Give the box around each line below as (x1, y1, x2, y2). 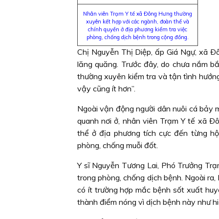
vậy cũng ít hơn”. (77, 84, 135, 93)
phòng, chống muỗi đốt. (77, 140, 158, 150)
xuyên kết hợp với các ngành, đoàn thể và (86, 18, 189, 25)
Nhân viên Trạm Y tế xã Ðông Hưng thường (83, 10, 192, 17)
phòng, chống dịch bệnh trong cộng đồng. (87, 34, 189, 41)
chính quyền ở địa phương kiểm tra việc (88, 26, 187, 33)
